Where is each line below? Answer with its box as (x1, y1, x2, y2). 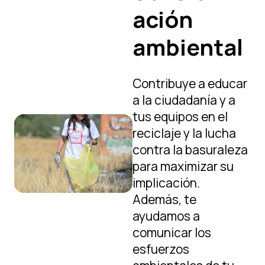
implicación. (132, 174, 200, 191)
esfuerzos (132, 241, 189, 257)
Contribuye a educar (132, 75, 247, 92)
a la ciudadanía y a (132, 92, 235, 108)
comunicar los (132, 224, 211, 241)
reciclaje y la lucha (132, 125, 236, 141)
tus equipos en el (132, 108, 228, 125)
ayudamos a (132, 208, 200, 224)
